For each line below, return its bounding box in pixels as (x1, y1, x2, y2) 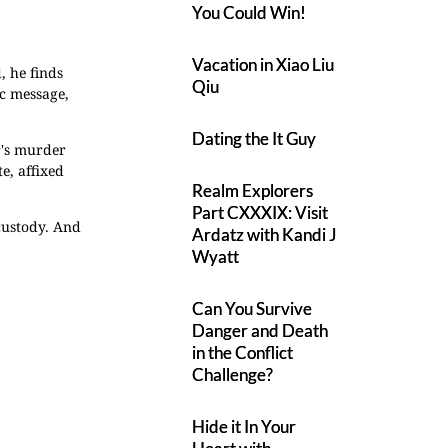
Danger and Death (192, 320, 329, 341)
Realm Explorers (192, 180, 314, 201)
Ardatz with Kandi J (192, 224, 338, 245)
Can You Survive (192, 298, 313, 319)
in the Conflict (192, 342, 294, 363)
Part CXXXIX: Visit (192, 202, 329, 223)
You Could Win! (192, 2, 307, 23)
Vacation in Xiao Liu (192, 54, 335, 75)
